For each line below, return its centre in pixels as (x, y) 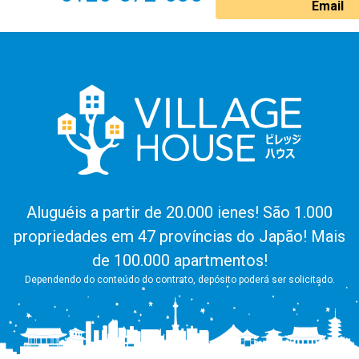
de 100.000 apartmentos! (179, 260)
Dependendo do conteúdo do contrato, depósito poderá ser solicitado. (179, 280)
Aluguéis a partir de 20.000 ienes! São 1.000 (179, 212)
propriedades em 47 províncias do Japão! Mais (179, 236)
